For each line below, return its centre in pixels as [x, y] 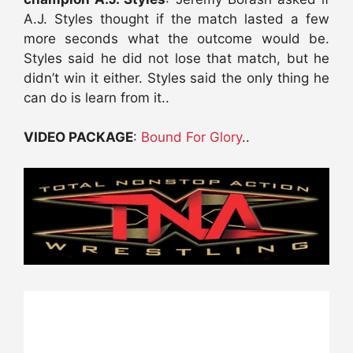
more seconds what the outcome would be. [176, 38]
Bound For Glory [191, 137]
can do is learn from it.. [97, 97]
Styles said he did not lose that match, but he [176, 58]
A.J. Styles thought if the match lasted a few [176, 19]
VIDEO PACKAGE [78, 137]
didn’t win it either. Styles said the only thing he [176, 78]
